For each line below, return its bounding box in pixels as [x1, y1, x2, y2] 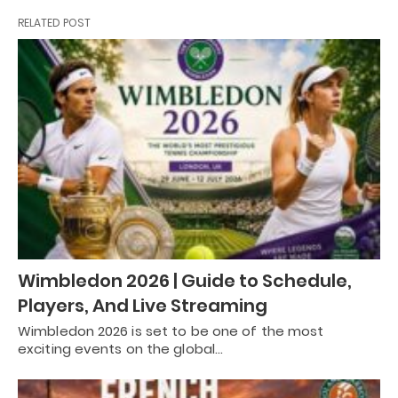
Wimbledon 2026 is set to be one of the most [18, 322, 324, 341]
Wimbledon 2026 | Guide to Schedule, [18, 268, 352, 294]
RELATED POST [18, 14, 91, 30]
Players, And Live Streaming [18, 293, 267, 319]
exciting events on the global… [18, 339, 224, 359]
